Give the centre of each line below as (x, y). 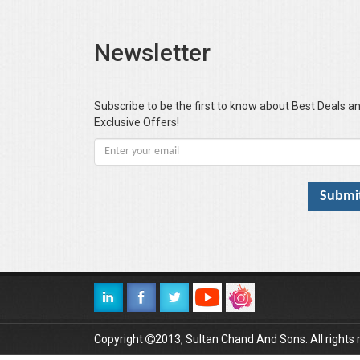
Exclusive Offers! (137, 123)
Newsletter (152, 53)
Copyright (120, 340)
